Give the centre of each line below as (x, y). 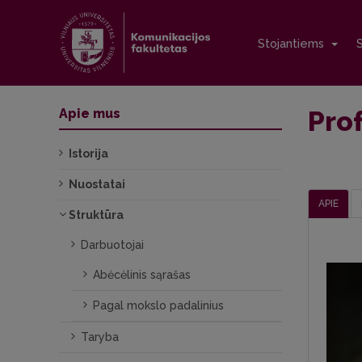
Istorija (88, 154)
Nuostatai (97, 184)
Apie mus (90, 114)
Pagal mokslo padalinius (158, 305)
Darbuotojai (112, 245)
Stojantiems (292, 43)
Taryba (100, 337)
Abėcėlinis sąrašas (142, 275)
